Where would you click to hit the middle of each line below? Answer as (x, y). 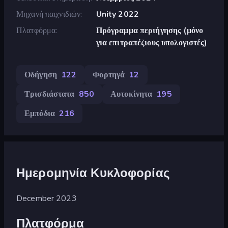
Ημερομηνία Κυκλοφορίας (93, 173)
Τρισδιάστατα (50, 94)
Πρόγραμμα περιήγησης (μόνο (150, 30)
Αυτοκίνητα (131, 94)
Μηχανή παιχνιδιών (49, 14)
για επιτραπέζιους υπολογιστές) (152, 42)
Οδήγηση (41, 75)
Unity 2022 (117, 14)
